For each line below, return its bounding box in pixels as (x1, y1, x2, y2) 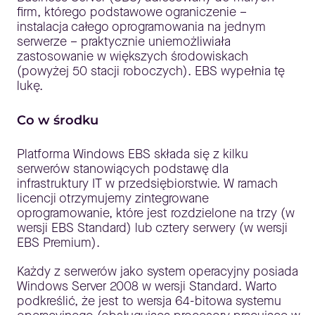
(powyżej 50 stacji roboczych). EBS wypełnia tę (17, 63, 285, 79)
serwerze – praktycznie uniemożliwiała (17, 33, 231, 50)
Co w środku (17, 112, 98, 128)
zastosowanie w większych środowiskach (17, 48, 248, 65)
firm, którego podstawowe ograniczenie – (17, 4, 247, 20)
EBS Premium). (17, 234, 100, 251)
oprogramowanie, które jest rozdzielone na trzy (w (17, 205, 295, 221)
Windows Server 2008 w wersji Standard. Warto (17, 278, 277, 295)
